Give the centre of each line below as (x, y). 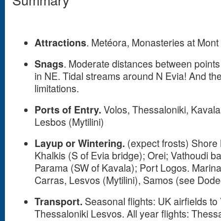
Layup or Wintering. (81, 143)
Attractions (60, 42)
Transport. (59, 201)
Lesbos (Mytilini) (69, 122)
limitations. (56, 88)
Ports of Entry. (69, 110)
